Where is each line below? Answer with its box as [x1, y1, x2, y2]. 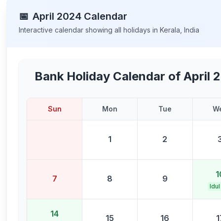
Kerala [160, 26, 181, 34]
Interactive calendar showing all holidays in [19, 26, 160, 34]
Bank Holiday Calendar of [35, 69, 184, 83]
